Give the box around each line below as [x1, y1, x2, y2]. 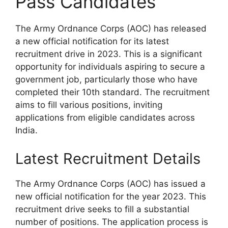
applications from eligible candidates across [15, 112, 195, 123]
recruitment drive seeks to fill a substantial [15, 204, 189, 214]
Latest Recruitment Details [15, 149, 201, 167]
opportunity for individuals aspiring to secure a [15, 62, 205, 72]
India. [15, 125, 38, 136]
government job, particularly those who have [15, 74, 197, 85]
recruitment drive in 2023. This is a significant [15, 49, 202, 60]
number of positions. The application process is [15, 216, 208, 227]
